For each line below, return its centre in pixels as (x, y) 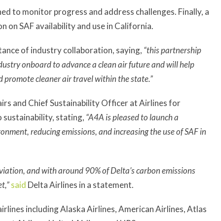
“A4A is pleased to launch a (132, 117)
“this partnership (172, 50)
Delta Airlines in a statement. (80, 184)
